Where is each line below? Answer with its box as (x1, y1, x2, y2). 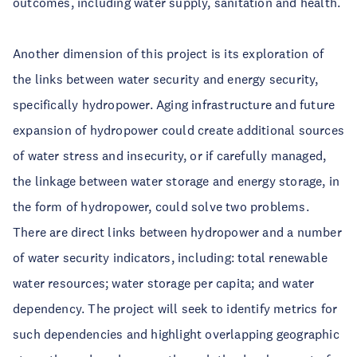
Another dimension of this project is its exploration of (13, 45, 324, 61)
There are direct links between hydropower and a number (13, 224, 342, 240)
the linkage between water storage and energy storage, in (13, 173, 340, 189)
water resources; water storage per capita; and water (13, 275, 315, 291)
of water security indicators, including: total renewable (13, 249, 328, 265)
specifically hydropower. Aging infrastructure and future (13, 96, 335, 112)
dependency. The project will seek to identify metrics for (13, 300, 338, 316)
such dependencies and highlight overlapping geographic (13, 326, 339, 342)
